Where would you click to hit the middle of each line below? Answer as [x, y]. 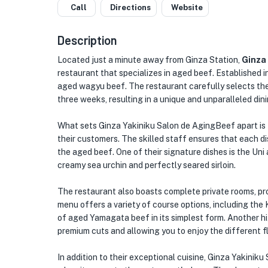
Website [187, 7]
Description [87, 40]
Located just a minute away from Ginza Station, [150, 60]
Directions [130, 7]
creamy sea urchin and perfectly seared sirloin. [147, 165]
